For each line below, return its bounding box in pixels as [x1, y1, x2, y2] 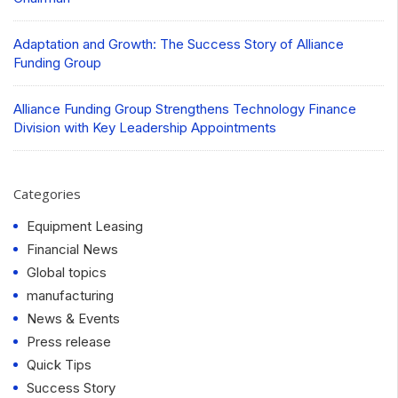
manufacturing [27, 286, 114, 304]
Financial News [27, 240, 118, 258]
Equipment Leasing [27, 217, 143, 235]
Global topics [27, 263, 107, 281]
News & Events [27, 309, 120, 327]
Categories [13, 184, 81, 203]
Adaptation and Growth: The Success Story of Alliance [13, 35, 344, 52]
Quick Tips [27, 355, 92, 373]
